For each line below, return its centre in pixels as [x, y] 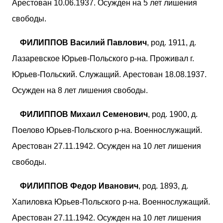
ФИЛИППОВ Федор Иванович [79, 186]
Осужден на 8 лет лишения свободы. [80, 90]
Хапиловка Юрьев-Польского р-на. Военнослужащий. [111, 202]
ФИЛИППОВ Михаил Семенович [84, 114]
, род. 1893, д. [163, 186]
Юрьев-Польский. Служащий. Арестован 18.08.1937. [109, 74]
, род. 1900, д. [173, 114]
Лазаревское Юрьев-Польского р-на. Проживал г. [103, 58]
